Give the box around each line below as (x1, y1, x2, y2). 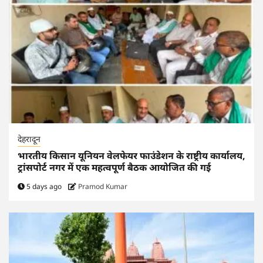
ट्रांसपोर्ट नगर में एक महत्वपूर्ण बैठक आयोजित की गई (18, 160, 211, 174)
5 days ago (25, 181, 63, 191)
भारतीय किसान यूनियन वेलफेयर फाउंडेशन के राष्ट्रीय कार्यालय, (18, 149, 245, 162)
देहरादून (18, 133, 41, 144)
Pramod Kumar (78, 181, 127, 191)
